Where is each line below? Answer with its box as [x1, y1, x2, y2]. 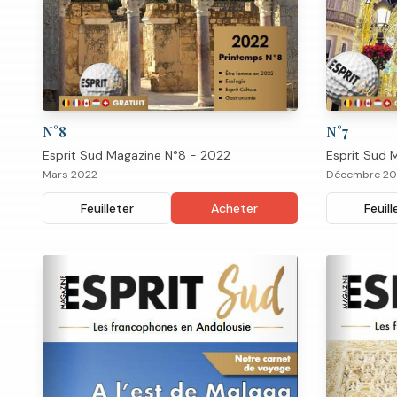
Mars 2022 [43, 167, 97, 183]
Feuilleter [80, 200, 134, 217]
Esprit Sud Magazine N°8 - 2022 [43, 147, 230, 164]
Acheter [211, 200, 258, 217]
